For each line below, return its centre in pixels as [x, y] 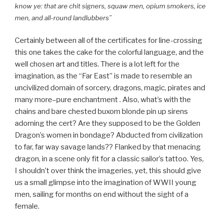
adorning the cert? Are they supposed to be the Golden [108, 124]
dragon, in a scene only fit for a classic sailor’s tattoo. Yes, [109, 159]
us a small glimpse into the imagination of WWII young [106, 183]
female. [27, 206]
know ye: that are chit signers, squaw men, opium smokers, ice [110, 6]
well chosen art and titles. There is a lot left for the [97, 64]
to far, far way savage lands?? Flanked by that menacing [108, 147]
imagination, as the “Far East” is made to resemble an [103, 76]
